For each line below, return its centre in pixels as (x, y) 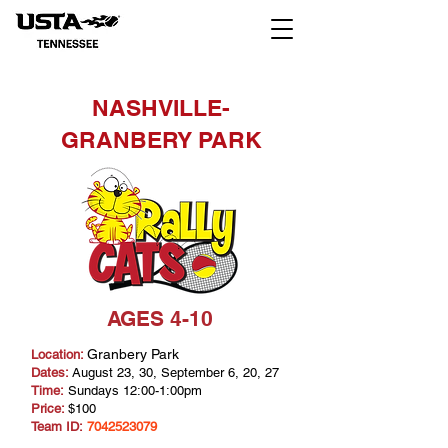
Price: (47, 408)
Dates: (50, 372)
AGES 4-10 (159, 318)
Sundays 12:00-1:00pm (135, 390)
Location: (57, 354)
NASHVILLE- (161, 107)
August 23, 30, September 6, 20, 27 (174, 372)
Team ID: (57, 426)
